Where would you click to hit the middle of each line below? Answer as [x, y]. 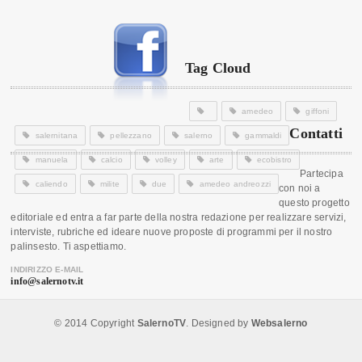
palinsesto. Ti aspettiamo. [69, 246]
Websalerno [279, 323]
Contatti [316, 133]
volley [166, 159]
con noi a [300, 188]
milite [109, 183]
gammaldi [263, 135]
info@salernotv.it [47, 281]
